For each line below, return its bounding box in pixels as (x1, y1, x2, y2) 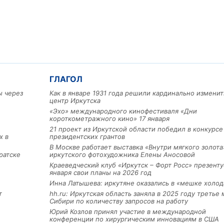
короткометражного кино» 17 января (49, 114, 169, 123)
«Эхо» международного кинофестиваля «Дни (49, 107, 197, 115)
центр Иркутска (49, 96, 100, 105)
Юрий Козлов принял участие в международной (49, 207, 206, 216)
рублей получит (141, 89, 193, 98)
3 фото (153, 142, 171, 150)
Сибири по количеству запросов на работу (49, 197, 188, 205)
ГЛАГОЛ (49, 74, 82, 84)
